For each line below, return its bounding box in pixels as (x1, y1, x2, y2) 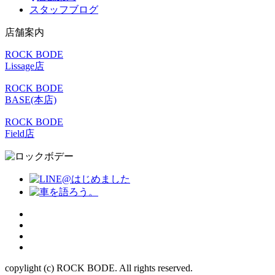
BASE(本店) (5, 94, 56, 105)
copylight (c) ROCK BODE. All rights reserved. (5, 262, 193, 273)
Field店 (5, 128, 34, 139)
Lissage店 (5, 60, 44, 71)
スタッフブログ (29, 4, 98, 15)
